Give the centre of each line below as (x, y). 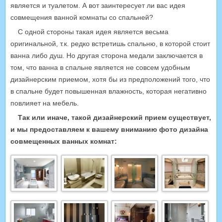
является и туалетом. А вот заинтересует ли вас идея (98, 5)
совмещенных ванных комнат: (64, 141)
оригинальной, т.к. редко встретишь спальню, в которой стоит (110, 44)
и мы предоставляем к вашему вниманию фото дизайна (109, 129)
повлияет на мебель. (45, 103)
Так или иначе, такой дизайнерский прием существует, (114, 117)
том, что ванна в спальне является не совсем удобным (100, 67)
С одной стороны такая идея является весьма (93, 32)
